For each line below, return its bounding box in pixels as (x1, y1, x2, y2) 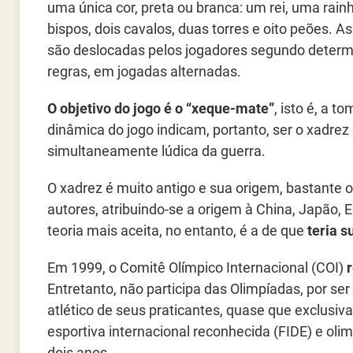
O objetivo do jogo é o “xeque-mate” (47, 100, 274, 117)
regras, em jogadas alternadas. (47, 63, 241, 80)
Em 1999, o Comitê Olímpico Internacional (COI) (47, 259, 347, 276)
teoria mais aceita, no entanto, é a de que (47, 222, 307, 239)
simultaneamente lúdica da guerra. (47, 143, 266, 159)
